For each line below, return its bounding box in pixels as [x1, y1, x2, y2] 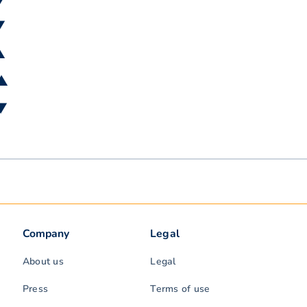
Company [22, 226, 70, 242]
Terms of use [150, 282, 210, 296]
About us [22, 255, 64, 269]
